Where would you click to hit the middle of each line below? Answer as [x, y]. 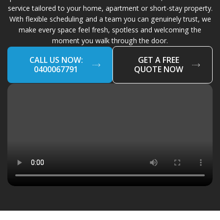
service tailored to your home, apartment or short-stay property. [110, 8]
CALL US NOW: [56, 60]
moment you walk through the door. [110, 40]
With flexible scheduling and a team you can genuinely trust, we [110, 19]
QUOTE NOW [159, 69]
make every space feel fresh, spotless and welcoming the [110, 29]
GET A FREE [159, 60]
